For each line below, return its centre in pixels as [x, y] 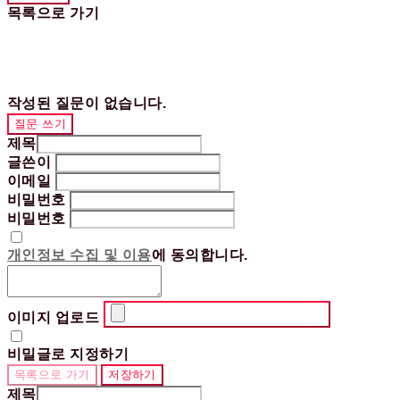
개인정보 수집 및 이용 [79, 255]
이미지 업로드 [54, 317]
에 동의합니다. [200, 255]
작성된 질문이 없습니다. [87, 103]
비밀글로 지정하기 [68, 354]
